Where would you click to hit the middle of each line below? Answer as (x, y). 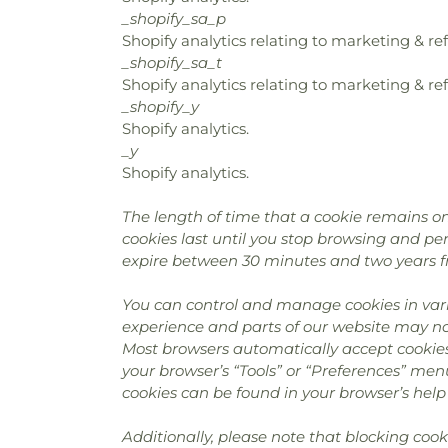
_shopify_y (160, 106)
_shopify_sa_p (174, 18)
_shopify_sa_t (172, 62)
